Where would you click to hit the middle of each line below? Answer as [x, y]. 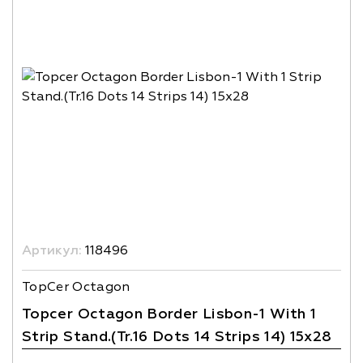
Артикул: [52, 250]
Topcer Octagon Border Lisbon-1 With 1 [169, 314]
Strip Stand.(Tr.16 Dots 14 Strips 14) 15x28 [177, 337]
